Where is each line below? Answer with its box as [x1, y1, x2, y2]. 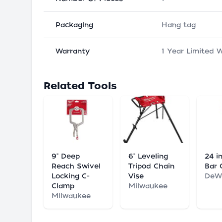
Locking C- [52, 172, 90, 180]
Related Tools [44, 80, 117, 92]
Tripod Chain [128, 162, 174, 170]
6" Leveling [128, 152, 168, 160]
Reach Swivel [52, 162, 101, 170]
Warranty [55, 47, 90, 55]
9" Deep [52, 152, 80, 160]
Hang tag [162, 21, 196, 29]
